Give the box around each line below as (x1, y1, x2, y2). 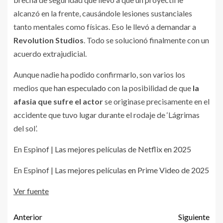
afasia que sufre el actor (13, 96, 103, 106)
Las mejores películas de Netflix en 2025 (55, 144, 191, 154)
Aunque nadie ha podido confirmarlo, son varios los (13, 69, 185, 79)
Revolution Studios (13, 35, 84, 45)
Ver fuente (13, 186, 49, 196)
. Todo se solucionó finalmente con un (84, 35, 209, 45)
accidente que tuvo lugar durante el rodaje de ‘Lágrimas (13, 110, 200, 119)
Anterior (13, 212, 42, 222)
